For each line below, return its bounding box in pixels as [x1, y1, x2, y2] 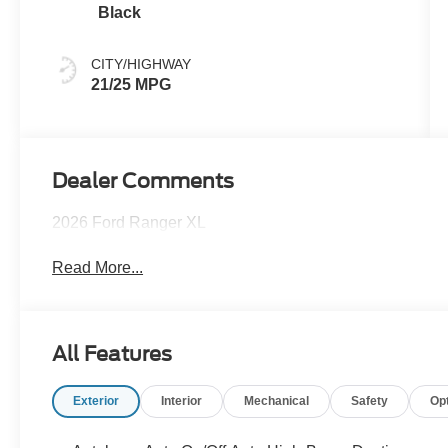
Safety [351, 394, 389, 409]
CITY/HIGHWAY [91, 55, 192, 72]
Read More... [52, 258, 144, 276]
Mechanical [244, 394, 310, 409]
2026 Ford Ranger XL [52, 214, 207, 232]
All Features [52, 342, 172, 366]
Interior [161, 394, 203, 409]
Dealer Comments [52, 169, 235, 194]
